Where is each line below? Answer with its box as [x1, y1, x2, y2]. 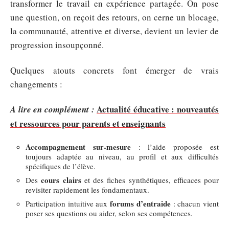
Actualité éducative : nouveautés [97, 103, 219, 116]
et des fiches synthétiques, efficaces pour [81, 174, 219, 185]
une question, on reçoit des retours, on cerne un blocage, [10, 11, 219, 23]
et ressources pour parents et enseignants [10, 117, 166, 130]
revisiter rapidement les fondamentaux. [26, 184, 149, 195]
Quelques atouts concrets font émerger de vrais [10, 64, 219, 76]
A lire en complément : [10, 103, 95, 116]
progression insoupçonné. [10, 39, 104, 51]
